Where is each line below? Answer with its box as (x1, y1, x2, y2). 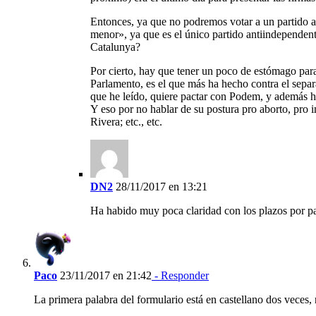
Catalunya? (90, 40, 140, 53)
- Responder (152, 269, 209, 281)
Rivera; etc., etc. (90, 115, 162, 128)
